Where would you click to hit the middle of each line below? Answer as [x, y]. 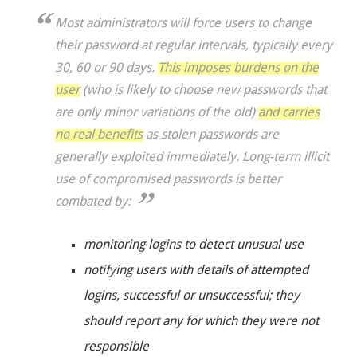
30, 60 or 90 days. [107, 69]
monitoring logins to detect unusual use [193, 246]
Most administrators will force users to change [184, 24]
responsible [116, 348]
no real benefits [99, 136]
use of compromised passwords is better [169, 180]
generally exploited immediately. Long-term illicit [192, 158]
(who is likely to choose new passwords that [204, 91]
